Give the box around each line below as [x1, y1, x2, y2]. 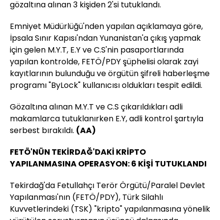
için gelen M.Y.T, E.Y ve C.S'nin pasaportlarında [10, 44, 184, 56]
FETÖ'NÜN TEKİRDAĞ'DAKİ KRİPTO [10, 146, 146, 158]
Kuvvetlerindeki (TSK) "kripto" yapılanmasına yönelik [10, 203, 210, 215]
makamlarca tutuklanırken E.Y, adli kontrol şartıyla [10, 113, 203, 125]
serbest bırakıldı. [10, 125, 76, 137]
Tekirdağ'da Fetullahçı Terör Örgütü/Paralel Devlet [10, 180, 205, 192]
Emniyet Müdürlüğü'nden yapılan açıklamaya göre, [10, 21, 203, 32]
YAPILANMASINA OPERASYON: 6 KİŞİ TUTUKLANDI [10, 158, 207, 170]
